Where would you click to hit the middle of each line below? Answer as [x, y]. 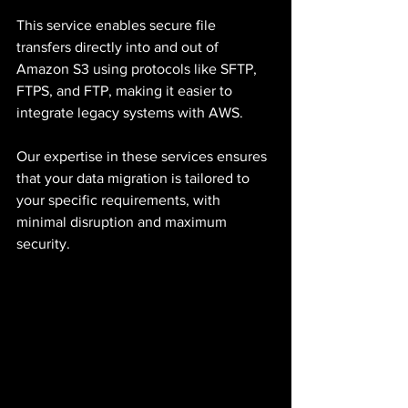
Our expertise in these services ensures [143, 156]
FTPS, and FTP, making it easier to [126, 90]
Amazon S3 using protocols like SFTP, [138, 68]
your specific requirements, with [120, 199]
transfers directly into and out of [119, 46]
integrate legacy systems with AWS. [130, 112]
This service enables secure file [118, 25]
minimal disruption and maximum [123, 221]
